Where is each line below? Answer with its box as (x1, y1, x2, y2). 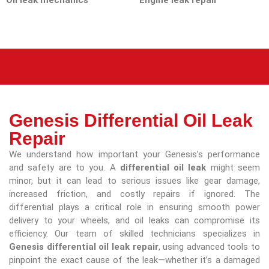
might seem (206, 162, 261, 173)
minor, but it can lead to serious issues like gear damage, (9, 175, 260, 186)
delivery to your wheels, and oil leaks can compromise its (9, 214, 260, 226)
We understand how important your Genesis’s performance (9, 148, 260, 160)
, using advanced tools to (158, 241, 260, 252)
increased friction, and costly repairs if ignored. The (9, 188, 260, 199)
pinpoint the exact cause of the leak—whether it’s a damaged (9, 254, 260, 265)
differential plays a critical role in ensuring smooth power (9, 201, 260, 213)
